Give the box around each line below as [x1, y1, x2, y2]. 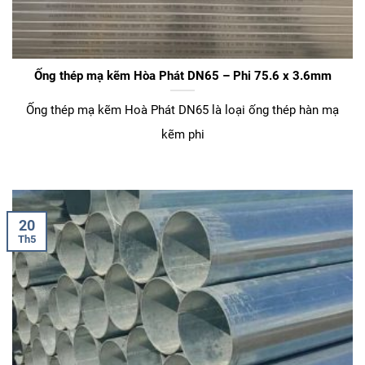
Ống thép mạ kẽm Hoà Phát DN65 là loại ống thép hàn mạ [26, 103, 339, 118]
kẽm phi [161, 127, 204, 143]
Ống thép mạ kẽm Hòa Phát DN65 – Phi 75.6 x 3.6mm [33, 68, 332, 83]
